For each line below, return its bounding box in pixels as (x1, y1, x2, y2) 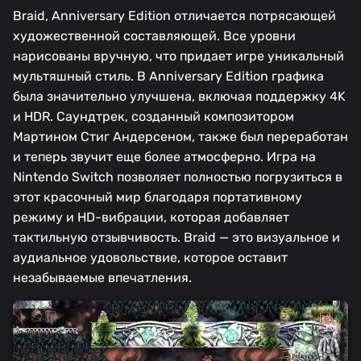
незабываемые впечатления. (13, 270, 192, 286)
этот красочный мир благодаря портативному (13, 189, 302, 205)
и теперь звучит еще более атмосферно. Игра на (13, 149, 316, 165)
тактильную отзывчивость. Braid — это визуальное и (13, 230, 340, 246)
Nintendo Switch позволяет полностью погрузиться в (13, 169, 342, 185)
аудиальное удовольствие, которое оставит (13, 250, 288, 266)
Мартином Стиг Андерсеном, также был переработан (13, 129, 348, 145)
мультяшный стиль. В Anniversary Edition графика (13, 68, 324, 85)
